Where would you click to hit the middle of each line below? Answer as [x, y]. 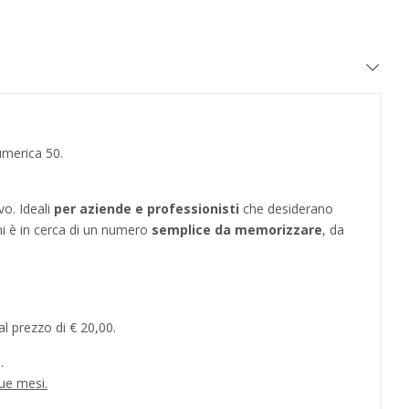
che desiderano [288, 208]
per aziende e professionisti [148, 208]
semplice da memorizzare [237, 229]
